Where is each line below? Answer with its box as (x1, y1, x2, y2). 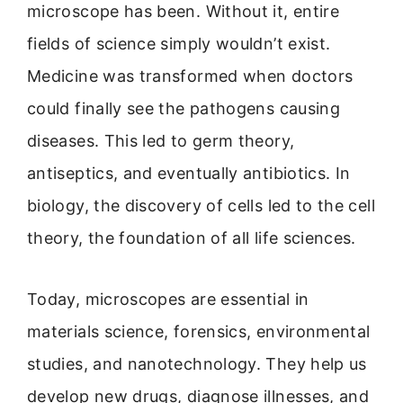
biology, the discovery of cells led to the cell (27, 195, 375, 215)
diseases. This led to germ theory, (27, 130, 295, 150)
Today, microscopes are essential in (27, 289, 309, 309)
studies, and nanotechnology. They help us (27, 354, 367, 373)
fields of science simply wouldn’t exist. (27, 33, 331, 53)
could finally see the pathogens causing (27, 98, 341, 118)
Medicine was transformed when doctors (27, 66, 354, 85)
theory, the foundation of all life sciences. (27, 228, 356, 247)
